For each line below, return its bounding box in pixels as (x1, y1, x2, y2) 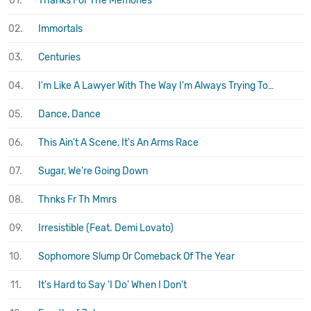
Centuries (38, 51, 81, 63)
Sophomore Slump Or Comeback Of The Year (38, 250, 235, 262)
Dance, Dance (38, 108, 101, 120)
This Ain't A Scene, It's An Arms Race (38, 136, 199, 149)
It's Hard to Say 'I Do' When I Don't (38, 278, 187, 291)
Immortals (38, 22, 83, 35)
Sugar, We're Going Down (38, 165, 148, 177)
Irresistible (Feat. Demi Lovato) (38, 221, 174, 234)
